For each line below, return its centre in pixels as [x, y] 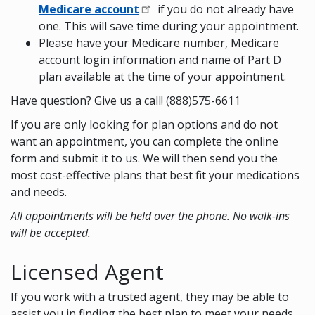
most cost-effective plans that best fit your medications [155, 175]
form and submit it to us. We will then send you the [144, 159]
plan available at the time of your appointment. [162, 77]
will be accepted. [51, 233]
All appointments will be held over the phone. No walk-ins [150, 216]
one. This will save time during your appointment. [169, 26]
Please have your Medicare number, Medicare [159, 43]
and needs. [41, 192]
